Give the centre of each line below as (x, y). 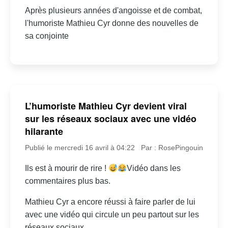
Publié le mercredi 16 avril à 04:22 (80, 148)
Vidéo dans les (154, 168)
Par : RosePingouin (172, 148)
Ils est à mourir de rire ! (66, 168)
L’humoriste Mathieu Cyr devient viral (106, 106)
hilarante (44, 132)
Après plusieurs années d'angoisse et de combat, (113, 10)
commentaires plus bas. (67, 181)
